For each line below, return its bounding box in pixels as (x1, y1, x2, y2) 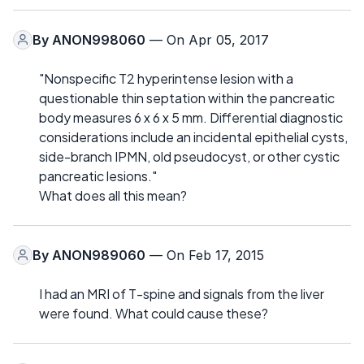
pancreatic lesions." (39, 167, 157, 184)
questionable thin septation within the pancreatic (39, 89, 335, 106)
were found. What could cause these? (39, 304, 268, 322)
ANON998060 (52, 31, 145, 48)
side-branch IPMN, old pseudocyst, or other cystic (39, 147, 340, 165)
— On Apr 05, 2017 (145, 31, 269, 48)
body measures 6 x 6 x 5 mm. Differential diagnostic (39, 108, 343, 126)
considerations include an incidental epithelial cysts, (39, 128, 348, 145)
